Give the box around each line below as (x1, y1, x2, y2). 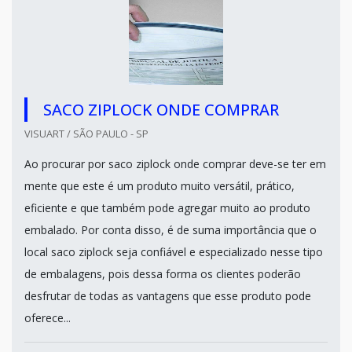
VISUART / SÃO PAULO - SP (24, 126, 148, 141)
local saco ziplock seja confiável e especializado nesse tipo (24, 244, 323, 259)
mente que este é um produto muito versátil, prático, (24, 178, 295, 193)
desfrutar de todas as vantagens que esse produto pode (24, 288, 311, 303)
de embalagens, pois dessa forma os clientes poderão (24, 266, 301, 281)
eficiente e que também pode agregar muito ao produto (24, 200, 310, 215)
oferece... (24, 310, 71, 325)
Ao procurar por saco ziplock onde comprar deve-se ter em (24, 156, 326, 171)
